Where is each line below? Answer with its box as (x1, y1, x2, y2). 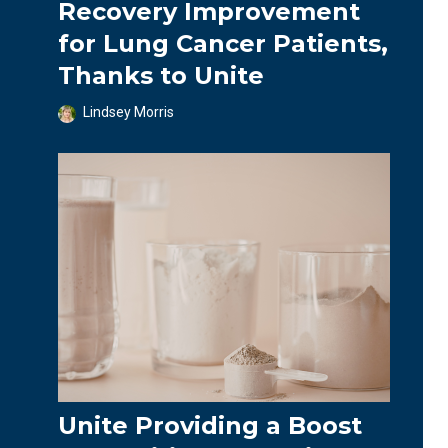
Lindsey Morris (83, 103, 174, 120)
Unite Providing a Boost (58, 410, 362, 440)
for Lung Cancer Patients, (58, 28, 388, 58)
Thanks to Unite (58, 60, 264, 90)
